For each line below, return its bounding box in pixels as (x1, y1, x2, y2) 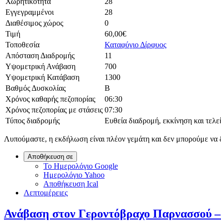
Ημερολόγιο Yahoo (43, 171, 105, 180)
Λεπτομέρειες (24, 188, 68, 197)
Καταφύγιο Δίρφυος (105, 40, 166, 49)
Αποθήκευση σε (28, 153, 73, 161)
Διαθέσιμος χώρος (5, 19, 63, 28)
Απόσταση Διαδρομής (5, 51, 74, 60)
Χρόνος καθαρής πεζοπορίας (5, 95, 95, 104)
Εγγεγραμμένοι (5, 8, 54, 17)
